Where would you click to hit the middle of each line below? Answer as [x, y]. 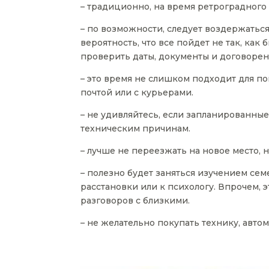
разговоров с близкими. [135, 201]
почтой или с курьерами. [137, 93]
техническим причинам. [136, 129]
